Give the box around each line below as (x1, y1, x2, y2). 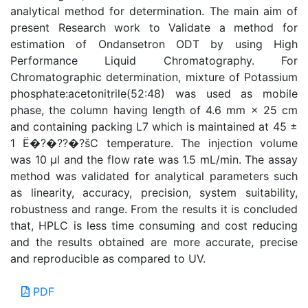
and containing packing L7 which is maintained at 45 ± (10, 120, 298, 134)
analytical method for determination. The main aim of (10, 4, 298, 19)
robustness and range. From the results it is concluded (10, 202, 298, 217)
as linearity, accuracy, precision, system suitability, (10, 186, 298, 200)
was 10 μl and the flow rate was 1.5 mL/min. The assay (10, 153, 298, 167)
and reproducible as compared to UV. (10, 252, 206, 266)
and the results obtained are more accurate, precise (10, 235, 298, 250)
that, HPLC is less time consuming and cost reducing (10, 219, 298, 233)
